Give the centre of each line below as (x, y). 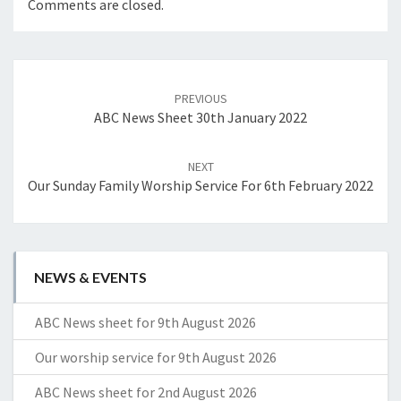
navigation (60, 91)
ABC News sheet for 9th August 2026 (145, 323)
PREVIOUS (200, 99)
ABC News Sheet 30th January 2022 (200, 118)
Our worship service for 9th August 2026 (156, 358)
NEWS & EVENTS (90, 277)
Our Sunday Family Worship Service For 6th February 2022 (200, 186)
